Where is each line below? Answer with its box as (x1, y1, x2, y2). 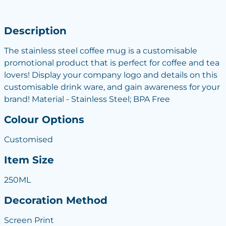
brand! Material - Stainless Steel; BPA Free (4, 94, 170, 104)
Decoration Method (4, 194, 107, 206)
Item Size (4, 153, 54, 166)
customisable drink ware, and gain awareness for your (4, 82, 220, 92)
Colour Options (4, 113, 84, 126)
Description (4, 24, 67, 37)
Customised (4, 135, 53, 144)
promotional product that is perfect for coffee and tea (4, 58, 219, 68)
